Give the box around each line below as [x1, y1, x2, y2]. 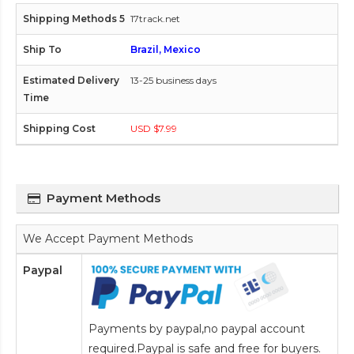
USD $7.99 [130, 122, 177, 134]
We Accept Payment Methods [23, 231, 193, 246]
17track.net [130, 12, 180, 24]
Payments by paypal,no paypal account [88, 321, 305, 336]
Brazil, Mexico [130, 43, 201, 55]
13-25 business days [130, 73, 217, 86]
